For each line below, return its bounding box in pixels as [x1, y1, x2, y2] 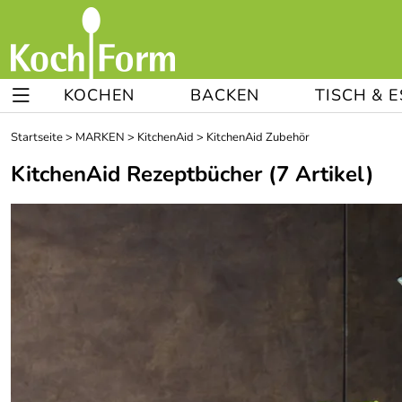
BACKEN [190, 84, 260, 106]
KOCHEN [64, 84, 135, 106]
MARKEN [75, 129, 125, 145]
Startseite [11, 129, 63, 145]
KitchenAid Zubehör [206, 129, 310, 145]
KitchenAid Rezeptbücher [11, 160, 262, 188]
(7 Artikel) [262, 160, 374, 188]
